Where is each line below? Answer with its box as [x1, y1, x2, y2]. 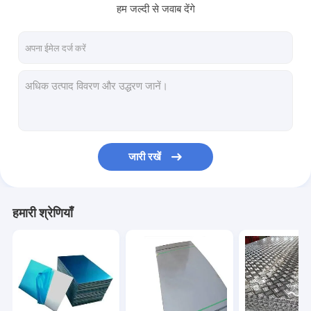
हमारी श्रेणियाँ [12, 205, 73, 220]
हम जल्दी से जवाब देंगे [116, 3, 195, 16]
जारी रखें [128, 150, 161, 163]
